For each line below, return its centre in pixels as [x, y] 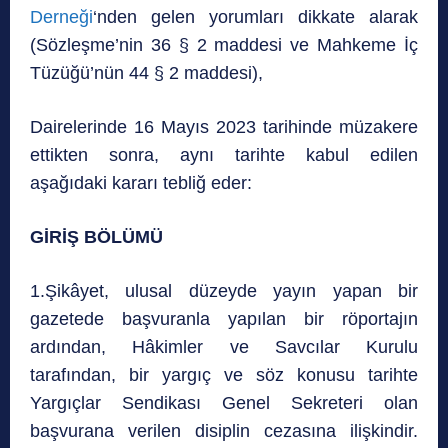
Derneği [61, 17]
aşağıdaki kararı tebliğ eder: [141, 183]
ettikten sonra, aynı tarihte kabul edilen [224, 155]
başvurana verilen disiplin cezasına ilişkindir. [224, 431]
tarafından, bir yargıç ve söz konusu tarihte [224, 375]
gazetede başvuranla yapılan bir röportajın [224, 319]
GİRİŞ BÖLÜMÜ [96, 237]
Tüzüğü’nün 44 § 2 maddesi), [146, 73]
